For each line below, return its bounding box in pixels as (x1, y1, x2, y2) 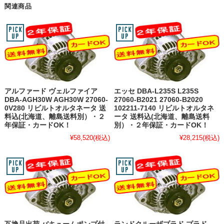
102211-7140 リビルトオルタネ (114, 104, 214, 112)
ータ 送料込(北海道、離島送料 (114, 112, 210, 120)
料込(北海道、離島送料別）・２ (4, 112, 105, 120)
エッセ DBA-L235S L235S (114, 87, 199, 95)
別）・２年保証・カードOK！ (114, 121, 209, 129)
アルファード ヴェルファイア (4, 87, 97, 95)
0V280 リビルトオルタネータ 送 (4, 104, 106, 112)
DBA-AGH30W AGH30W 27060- (4, 95, 108, 103)
